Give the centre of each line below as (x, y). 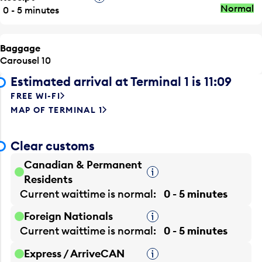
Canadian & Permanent (83, 164)
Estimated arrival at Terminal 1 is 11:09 (121, 82)
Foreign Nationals (69, 216)
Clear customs (53, 146)
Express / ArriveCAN (75, 254)
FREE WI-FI (36, 96)
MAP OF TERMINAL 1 (57, 110)
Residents (49, 179)
